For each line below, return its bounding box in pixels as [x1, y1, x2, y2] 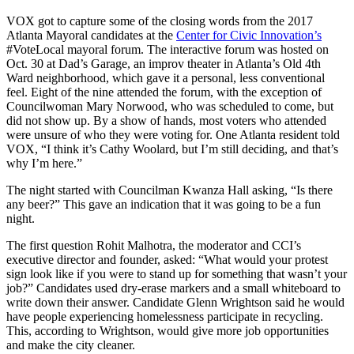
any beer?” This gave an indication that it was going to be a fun [6, 197, 321, 211]
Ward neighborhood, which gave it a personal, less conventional [6, 70, 325, 85]
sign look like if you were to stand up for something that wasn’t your [6, 266, 347, 281]
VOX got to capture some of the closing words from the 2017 [6, 13, 313, 28]
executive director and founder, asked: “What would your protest [6, 252, 328, 266]
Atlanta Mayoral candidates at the [6, 28, 176, 42]
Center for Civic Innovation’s [176, 28, 322, 42]
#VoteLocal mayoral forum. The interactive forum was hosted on [6, 42, 329, 56]
